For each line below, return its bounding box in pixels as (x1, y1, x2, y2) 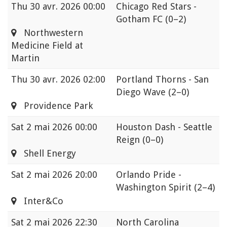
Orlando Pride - (116, 169, 181, 180)
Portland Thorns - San (116, 74, 209, 85)
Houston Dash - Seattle (116, 122, 212, 133)
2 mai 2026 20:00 (26, 169, 97, 180)
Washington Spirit (116, 182, 194, 193)
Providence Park (16, 100, 93, 111)
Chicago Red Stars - (116, 1, 197, 12)
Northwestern (16, 27, 83, 39)
